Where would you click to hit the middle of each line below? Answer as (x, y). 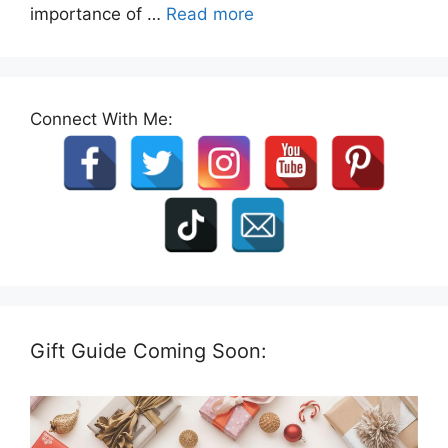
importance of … (98, 13)
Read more (210, 13)
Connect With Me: (101, 118)
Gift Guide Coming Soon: (148, 350)
